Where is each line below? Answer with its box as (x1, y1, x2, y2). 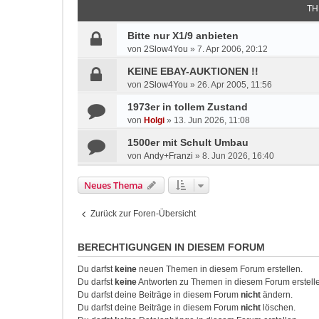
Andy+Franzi (144, 151, 193, 161)
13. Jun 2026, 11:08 (174, 115, 250, 125)
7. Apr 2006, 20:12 (197, 44, 268, 54)
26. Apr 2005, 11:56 (197, 80, 272, 90)
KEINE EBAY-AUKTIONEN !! (127, 66, 258, 77)
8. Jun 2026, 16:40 (202, 151, 274, 161)
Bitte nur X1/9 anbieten (127, 30, 239, 41)
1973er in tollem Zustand (127, 101, 248, 113)
